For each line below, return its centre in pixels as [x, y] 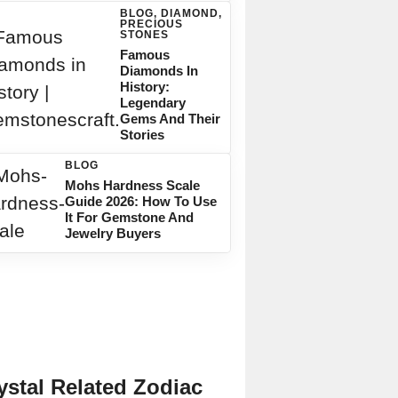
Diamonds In [159, 71]
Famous [144, 55]
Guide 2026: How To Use [140, 201]
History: [144, 87]
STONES [144, 35]
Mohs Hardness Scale [132, 185]
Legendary [152, 103]
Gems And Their [170, 119]
